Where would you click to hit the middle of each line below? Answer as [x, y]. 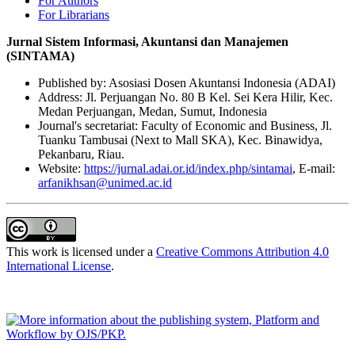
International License [59, 265]
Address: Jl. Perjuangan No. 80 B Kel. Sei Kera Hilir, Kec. [185, 97]
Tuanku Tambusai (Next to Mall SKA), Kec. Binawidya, [180, 139]
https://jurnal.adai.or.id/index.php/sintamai [188, 168]
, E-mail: [314, 168]
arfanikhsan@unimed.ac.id [105, 182]
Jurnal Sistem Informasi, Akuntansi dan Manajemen [147, 41]
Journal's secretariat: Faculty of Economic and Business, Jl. [185, 125]
